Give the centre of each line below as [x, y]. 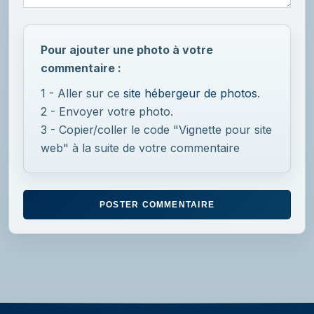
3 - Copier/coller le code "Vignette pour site [156, 130]
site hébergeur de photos [190, 93]
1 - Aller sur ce [82, 93]
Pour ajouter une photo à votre [127, 50]
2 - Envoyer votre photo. [107, 111]
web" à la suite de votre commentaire [140, 148]
